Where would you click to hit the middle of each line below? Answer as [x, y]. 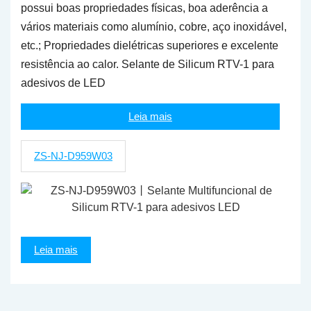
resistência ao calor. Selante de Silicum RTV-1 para [148, 64]
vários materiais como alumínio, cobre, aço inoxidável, [154, 27]
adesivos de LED [63, 83]
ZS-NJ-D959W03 [73, 156]
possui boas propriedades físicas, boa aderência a [144, 8]
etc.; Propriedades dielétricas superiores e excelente [150, 45]
